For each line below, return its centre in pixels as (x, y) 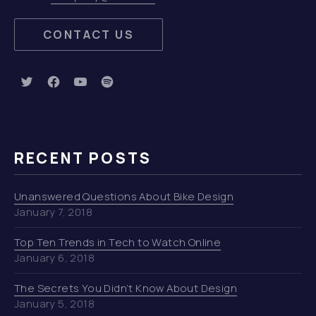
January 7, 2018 (53, 212)
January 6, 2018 (54, 258)
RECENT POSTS (83, 158)
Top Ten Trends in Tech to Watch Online (118, 242)
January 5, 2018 (54, 304)
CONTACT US (89, 35)
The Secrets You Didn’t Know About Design (126, 288)
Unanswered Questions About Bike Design (124, 196)
